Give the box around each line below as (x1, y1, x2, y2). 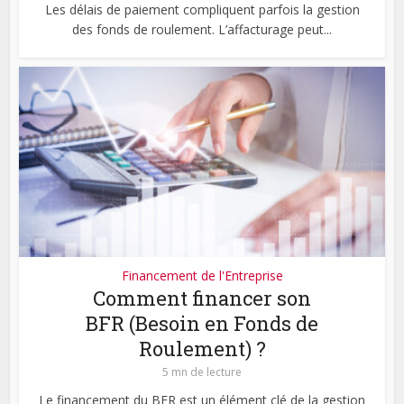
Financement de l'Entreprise (121, 266, 283, 284)
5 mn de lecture (162, 363, 242, 380)
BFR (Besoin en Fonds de (86, 309, 318, 336)
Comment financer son (93, 284, 311, 311)
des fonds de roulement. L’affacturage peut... (72, 20, 332, 38)
